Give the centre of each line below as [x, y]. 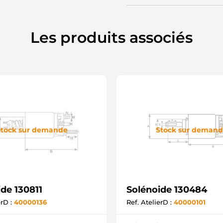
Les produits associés [111, 38]
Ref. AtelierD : [150, 202]
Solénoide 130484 [167, 190]
